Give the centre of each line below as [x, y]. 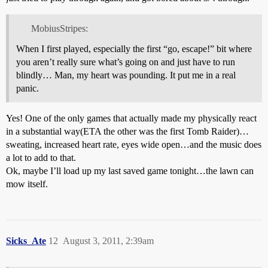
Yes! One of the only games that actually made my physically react [131, 118]
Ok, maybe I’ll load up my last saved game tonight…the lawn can [130, 170]
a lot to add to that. [41, 157]
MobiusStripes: [59, 28]
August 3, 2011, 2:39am [108, 240]
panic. [28, 88]
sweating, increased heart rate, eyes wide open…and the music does [134, 144]
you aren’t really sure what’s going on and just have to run [126, 62]
